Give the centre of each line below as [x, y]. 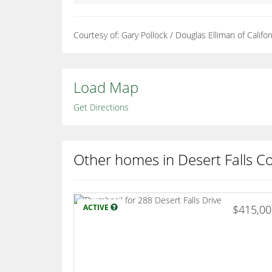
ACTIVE [97, 208]
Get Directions [101, 107]
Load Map [106, 87]
